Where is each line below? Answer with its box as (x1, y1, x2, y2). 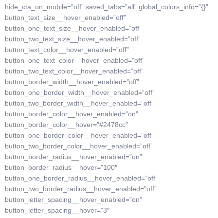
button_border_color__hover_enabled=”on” (5, 110, 138, 118)
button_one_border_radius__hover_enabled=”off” (5, 174, 158, 182)
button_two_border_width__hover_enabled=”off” (5, 99, 154, 107)
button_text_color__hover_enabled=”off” (5, 46, 129, 54)
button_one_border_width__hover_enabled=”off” (5, 89, 155, 96)
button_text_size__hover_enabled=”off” (5, 14, 126, 21)
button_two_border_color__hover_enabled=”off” (5, 142, 153, 150)
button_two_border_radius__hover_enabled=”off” (5, 185, 157, 193)
